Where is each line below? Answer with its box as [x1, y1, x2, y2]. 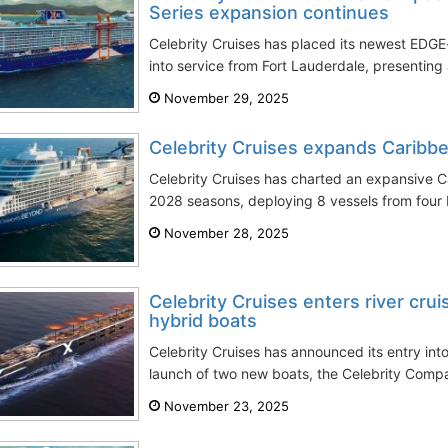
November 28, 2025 [160, 225, 289, 241]
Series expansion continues [149, 2, 389, 23]
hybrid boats [149, 310, 257, 331]
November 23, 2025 [160, 398, 289, 414]
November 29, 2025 [160, 90, 289, 106]
